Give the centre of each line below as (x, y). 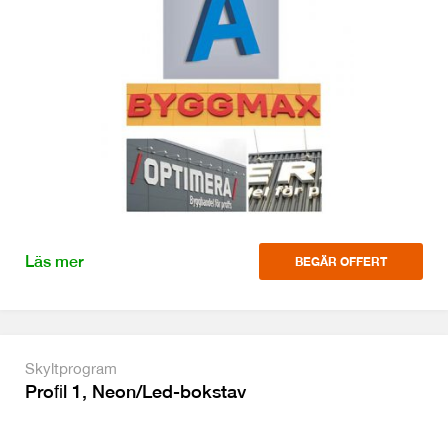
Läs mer (54, 261)
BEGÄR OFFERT (341, 261)
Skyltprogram (71, 368)
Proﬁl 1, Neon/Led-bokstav (135, 391)
